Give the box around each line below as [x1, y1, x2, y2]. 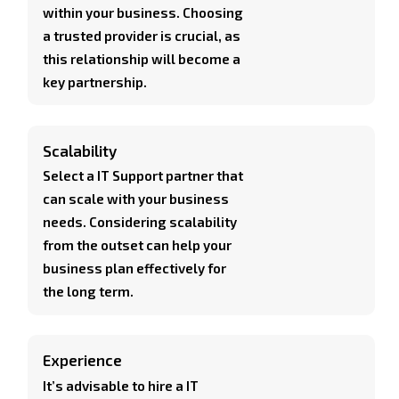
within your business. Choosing [43, 4, 244, 20]
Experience [43, 351, 123, 370]
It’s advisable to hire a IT [43, 377, 199, 394]
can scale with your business [43, 191, 230, 208]
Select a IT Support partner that [43, 167, 244, 184]
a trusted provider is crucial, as [43, 27, 241, 44]
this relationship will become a [43, 50, 241, 67]
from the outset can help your [43, 237, 232, 254]
